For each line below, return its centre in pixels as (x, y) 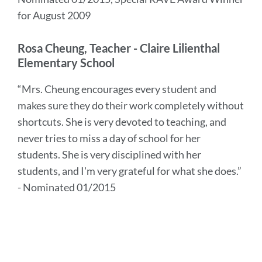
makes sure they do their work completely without (131, 105)
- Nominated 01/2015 (67, 187)
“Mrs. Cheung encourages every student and (117, 89)
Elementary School (66, 63)
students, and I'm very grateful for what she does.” (130, 171)
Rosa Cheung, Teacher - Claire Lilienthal (119, 48)
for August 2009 (54, 15)
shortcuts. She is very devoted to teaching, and (122, 122)
